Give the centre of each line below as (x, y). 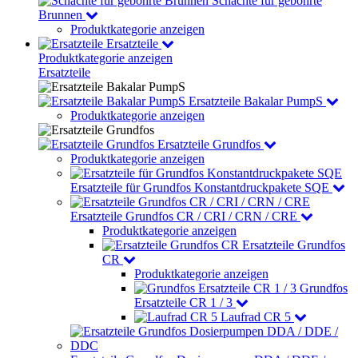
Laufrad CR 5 (256, 317)
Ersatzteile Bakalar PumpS (256, 101)
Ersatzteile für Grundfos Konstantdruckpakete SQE (200, 187)
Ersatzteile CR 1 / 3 (183, 302)
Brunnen (60, 15)
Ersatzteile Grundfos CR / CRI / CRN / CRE (184, 216)
